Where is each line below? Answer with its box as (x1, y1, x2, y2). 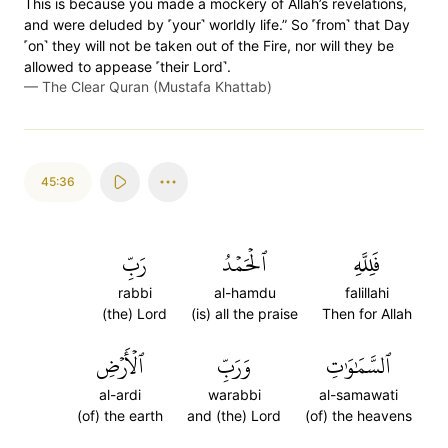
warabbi (207, 386, 261, 403)
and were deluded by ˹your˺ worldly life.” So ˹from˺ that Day (24, 16, 410, 33)
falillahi (345, 284, 389, 301)
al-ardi (99, 386, 141, 403)
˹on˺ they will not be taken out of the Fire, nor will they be (24, 37, 394, 54)
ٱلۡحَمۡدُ (222, 243, 267, 285)
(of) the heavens (305, 407, 412, 424)
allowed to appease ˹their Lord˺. (24, 58, 231, 75)
